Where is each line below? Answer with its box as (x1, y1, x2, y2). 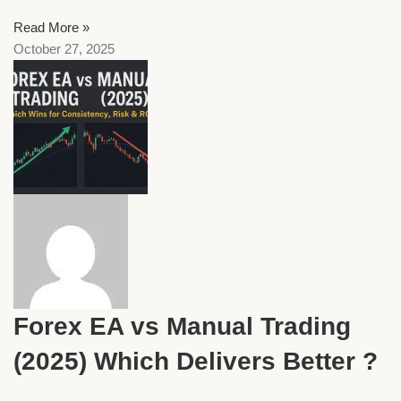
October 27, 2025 (13, 40, 115, 56)
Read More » (13, 19, 90, 35)
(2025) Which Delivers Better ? (13, 346, 378, 375)
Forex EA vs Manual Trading (13, 311, 351, 340)
